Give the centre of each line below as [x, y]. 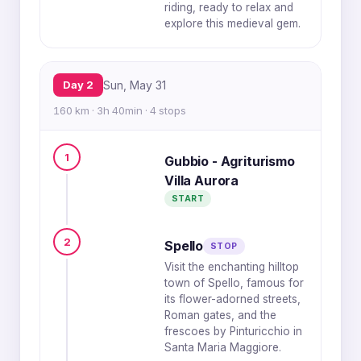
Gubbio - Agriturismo [230, 161]
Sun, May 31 [135, 85]
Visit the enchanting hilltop [232, 267]
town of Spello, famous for [234, 283]
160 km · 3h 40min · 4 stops [120, 110]
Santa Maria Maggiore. [223, 347]
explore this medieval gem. [232, 23]
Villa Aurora [202, 180]
